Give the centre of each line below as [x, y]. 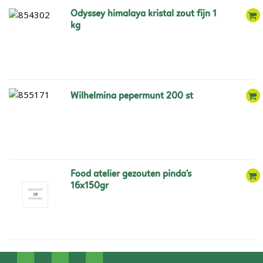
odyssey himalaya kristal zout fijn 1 [74, 14]
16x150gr [89, 186]
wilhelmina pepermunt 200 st [136, 96]
